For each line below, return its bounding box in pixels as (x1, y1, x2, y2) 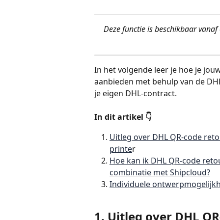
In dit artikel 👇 (94, 111, 152, 123)
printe (110, 143, 132, 154)
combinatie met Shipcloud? (110, 166, 210, 178)
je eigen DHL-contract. (94, 88, 177, 99)
